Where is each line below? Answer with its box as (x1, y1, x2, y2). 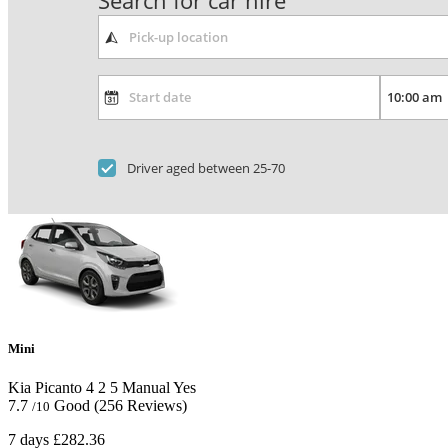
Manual (118, 379, 170, 397)
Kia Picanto (8, 379, 82, 397)
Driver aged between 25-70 (127, 158, 286, 177)
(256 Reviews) (94, 397, 187, 415)
